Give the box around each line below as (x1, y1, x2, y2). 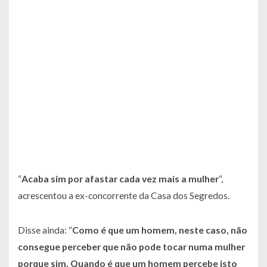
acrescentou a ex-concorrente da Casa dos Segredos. (18, 190, 229, 201)
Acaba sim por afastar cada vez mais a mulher (21, 173, 219, 185)
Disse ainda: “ (18, 224, 72, 236)
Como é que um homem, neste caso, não (72, 224, 247, 236)
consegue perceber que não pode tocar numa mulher (18, 241, 245, 253)
